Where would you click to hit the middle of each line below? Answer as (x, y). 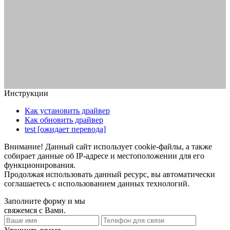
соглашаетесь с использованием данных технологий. (97, 183)
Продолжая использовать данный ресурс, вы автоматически (110, 174)
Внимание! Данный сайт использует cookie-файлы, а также (108, 146)
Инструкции (26, 93)
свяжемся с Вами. (35, 210)
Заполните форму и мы (45, 201)
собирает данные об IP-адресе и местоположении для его (104, 156)
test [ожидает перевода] (65, 129)
